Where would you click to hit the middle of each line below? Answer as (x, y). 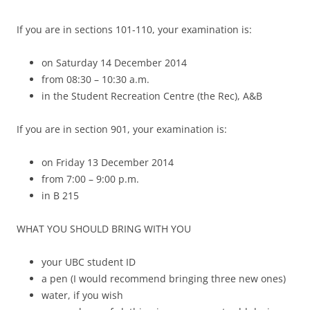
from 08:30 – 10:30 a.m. (95, 80)
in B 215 (60, 196)
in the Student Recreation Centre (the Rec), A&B (152, 96)
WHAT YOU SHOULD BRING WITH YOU (104, 229)
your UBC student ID (89, 262)
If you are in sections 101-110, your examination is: (134, 30)
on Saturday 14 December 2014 (114, 63)
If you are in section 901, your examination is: (122, 129)
